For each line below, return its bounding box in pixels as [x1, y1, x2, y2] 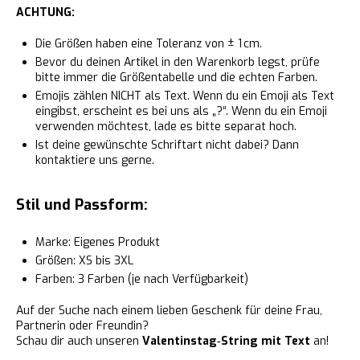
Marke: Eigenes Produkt [35, 235, 160, 250]
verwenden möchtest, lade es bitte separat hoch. [35, 119, 297, 134]
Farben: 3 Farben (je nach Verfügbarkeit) [35, 272, 248, 287]
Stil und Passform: [16, 195, 148, 215]
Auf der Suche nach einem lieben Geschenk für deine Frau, [16, 303, 322, 318]
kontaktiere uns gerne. [35, 153, 154, 168]
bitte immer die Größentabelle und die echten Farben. [35, 70, 317, 85]
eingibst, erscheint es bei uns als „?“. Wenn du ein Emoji [35, 104, 327, 119]
